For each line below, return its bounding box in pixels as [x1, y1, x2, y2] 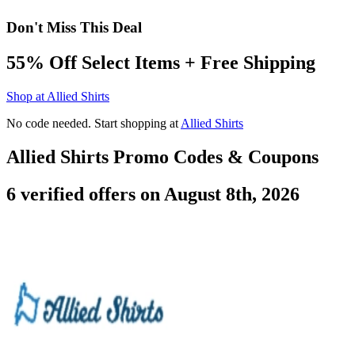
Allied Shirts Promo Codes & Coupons [6, 146, 319, 167]
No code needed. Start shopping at [6, 116, 181, 130]
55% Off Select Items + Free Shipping [6, 52, 315, 73]
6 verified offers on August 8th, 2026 [6, 183, 300, 204]
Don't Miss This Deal [6, 19, 142, 36]
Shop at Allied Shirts [6, 89, 109, 103]
